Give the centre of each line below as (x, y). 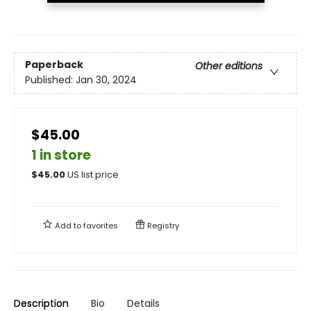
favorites (101, 225)
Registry (162, 225)
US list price (93, 174)
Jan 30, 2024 (106, 79)
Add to (68, 225)
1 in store (61, 155)
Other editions (229, 66)
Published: (50, 79)
